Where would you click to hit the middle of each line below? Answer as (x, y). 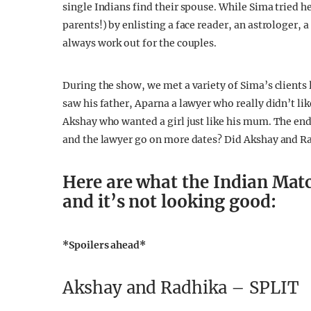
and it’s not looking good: (169, 202)
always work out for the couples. (140, 43)
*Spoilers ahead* (104, 245)
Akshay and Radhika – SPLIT (181, 288)
